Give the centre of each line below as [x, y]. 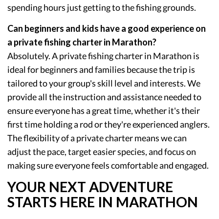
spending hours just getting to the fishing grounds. [102, 7]
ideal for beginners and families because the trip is [101, 69]
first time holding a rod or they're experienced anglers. [109, 124]
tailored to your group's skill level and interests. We [104, 83]
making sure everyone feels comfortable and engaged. [108, 165]
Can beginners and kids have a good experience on [107, 28]
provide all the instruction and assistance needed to [104, 97]
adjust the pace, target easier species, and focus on [102, 151]
